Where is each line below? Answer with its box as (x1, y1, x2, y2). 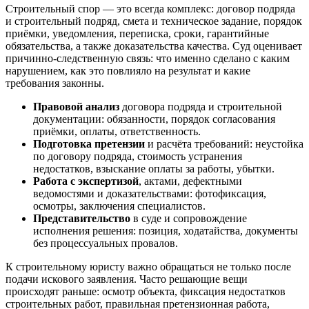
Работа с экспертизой (33, 175, 139, 187)
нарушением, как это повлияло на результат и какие (6, 64, 250, 77)
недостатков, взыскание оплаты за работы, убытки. (33, 162, 275, 175)
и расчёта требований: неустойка (145, 137, 303, 150)
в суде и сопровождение (130, 212, 247, 224)
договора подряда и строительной (119, 100, 282, 112)
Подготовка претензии (33, 137, 145, 150)
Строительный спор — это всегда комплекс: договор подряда (6, 2, 295, 14)
